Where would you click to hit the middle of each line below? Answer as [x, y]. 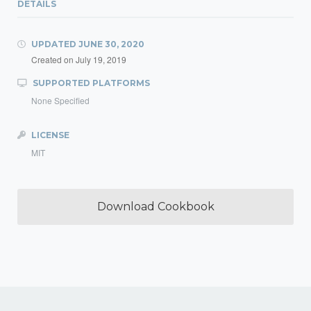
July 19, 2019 [101, 59]
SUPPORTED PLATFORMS [90, 83]
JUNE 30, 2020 [111, 44]
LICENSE [49, 135]
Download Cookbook [155, 207]
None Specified [60, 100]
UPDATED [54, 44]
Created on [53, 59]
